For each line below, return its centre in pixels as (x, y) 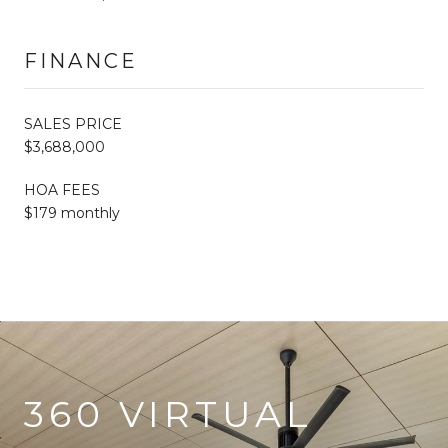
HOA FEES (62, 189)
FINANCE (81, 60)
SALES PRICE (73, 123)
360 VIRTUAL (168, 413)
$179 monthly (72, 212)
